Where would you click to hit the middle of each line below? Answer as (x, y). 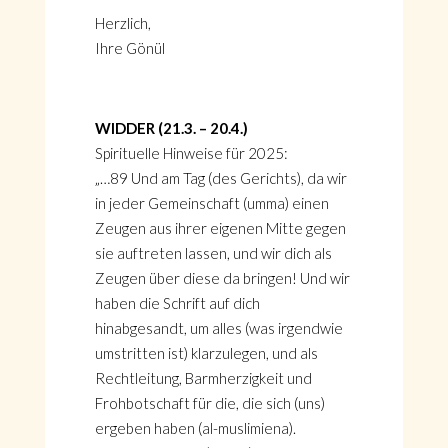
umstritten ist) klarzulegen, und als (206, 353)
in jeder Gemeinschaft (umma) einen (211, 203)
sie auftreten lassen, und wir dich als (213, 253)
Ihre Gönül (129, 48)
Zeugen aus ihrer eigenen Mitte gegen (220, 228)
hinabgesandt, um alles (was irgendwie (218, 328)
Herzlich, (122, 23)
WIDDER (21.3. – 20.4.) (171, 128)
